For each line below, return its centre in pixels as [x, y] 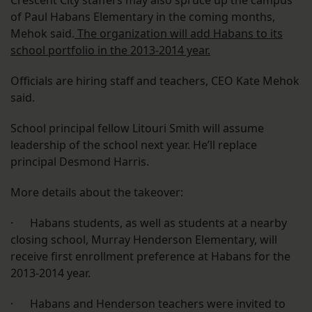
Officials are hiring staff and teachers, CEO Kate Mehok [155, 81]
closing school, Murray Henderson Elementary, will [144, 240]
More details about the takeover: [97, 193]
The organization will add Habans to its [179, 34]
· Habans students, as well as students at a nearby [149, 223]
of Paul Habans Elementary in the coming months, [143, 17]
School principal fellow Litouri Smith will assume [137, 128]
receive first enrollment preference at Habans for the [150, 257]
